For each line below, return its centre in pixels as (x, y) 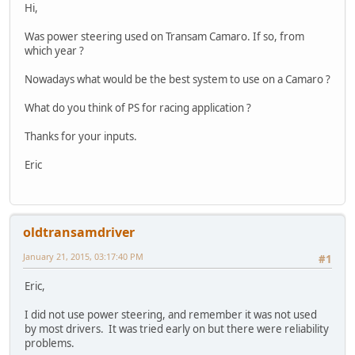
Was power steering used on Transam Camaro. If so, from (164, 36)
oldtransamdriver (79, 233)
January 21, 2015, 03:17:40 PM (83, 257)
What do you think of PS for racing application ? (138, 107)
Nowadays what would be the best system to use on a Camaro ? (177, 79)
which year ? (54, 50)
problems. (50, 344)
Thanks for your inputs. (81, 136)
